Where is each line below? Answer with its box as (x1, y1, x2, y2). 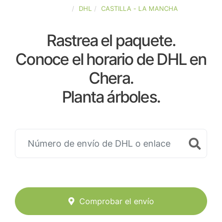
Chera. (88, 68, 134, 88)
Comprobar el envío (79, 196, 154, 207)
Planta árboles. (62, 87, 160, 107)
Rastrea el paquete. (46, 31, 176, 50)
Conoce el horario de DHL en (15, 50, 207, 69)
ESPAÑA (44, 4, 69, 12)
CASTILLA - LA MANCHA (101, 4, 178, 12)
